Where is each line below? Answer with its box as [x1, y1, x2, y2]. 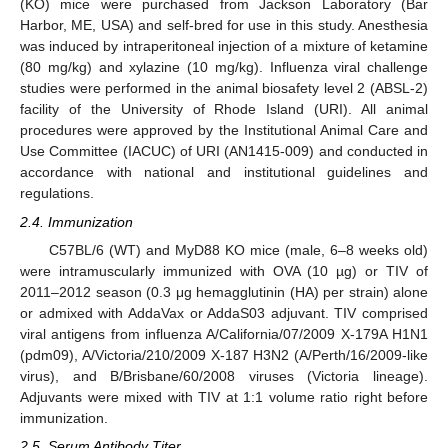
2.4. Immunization [20, 213, 133, 230]
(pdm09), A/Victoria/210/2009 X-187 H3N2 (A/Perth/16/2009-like [20, 346, 428, 363]
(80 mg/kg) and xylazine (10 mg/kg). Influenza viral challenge [20, 59, 428, 76]
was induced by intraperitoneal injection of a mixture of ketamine [20, 38, 428, 55]
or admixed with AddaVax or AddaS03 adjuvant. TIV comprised [20, 304, 428, 321]
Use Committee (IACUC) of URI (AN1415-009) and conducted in [20, 143, 428, 160]
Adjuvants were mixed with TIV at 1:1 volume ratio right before [20, 388, 428, 405]
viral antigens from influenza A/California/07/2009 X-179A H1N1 [20, 325, 428, 342]
